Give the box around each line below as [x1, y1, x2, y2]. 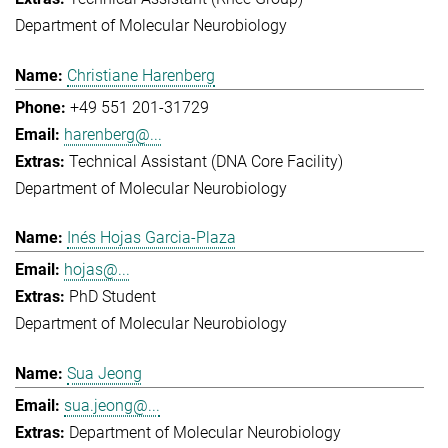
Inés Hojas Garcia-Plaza [67, 228, 236, 248]
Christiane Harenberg [67, 65, 215, 85]
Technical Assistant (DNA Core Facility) [69, 151, 343, 171]
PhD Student [69, 287, 156, 307]
